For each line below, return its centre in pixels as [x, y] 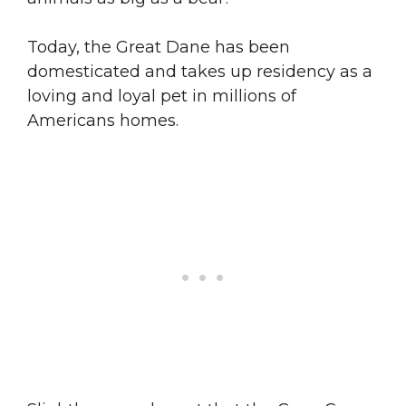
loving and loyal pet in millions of [162, 96]
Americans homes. [103, 120]
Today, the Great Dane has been [159, 47]
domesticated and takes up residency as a [200, 71]
